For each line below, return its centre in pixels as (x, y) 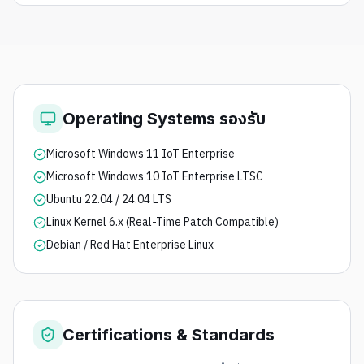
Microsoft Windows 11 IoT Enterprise (141, 154)
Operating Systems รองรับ (164, 118)
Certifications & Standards (169, 334)
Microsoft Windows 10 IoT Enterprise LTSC (155, 176)
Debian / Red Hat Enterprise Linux (130, 245)
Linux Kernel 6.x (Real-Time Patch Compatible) (162, 222)
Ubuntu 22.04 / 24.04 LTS (109, 199)
